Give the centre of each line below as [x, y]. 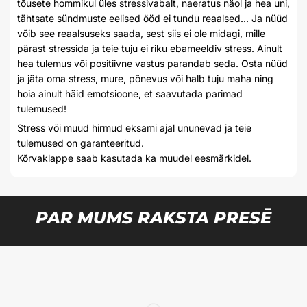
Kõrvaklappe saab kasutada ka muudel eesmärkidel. [134, 158]
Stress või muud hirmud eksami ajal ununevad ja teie [134, 128]
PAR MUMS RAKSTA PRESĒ [153, 217]
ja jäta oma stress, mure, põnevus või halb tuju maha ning [145, 78]
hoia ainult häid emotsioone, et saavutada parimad [130, 93]
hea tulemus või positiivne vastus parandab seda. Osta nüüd [152, 63]
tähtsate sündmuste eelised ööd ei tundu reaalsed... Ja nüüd [152, 18]
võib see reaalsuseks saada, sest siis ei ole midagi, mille [141, 33]
